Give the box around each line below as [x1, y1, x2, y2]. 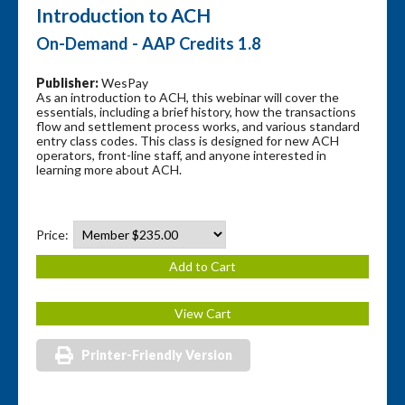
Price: [36, 226, 71, 242]
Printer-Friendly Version [81, 346, 232, 363]
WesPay [99, 74, 148, 90]
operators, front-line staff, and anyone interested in [36, 146, 326, 163]
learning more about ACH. [36, 161, 182, 177]
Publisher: [36, 74, 99, 90]
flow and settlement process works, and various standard [36, 118, 360, 134]
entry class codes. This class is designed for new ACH [36, 132, 339, 148]
